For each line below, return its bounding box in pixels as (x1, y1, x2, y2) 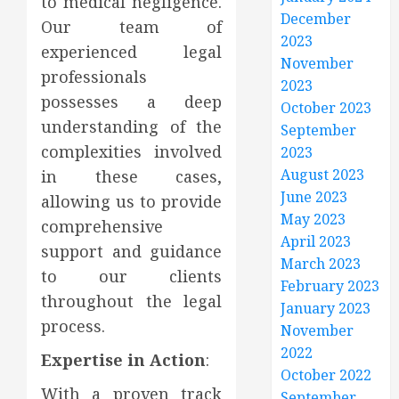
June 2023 (281, 186, 348, 207)
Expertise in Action (41, 348, 206, 370)
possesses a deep (41, 90, 223, 112)
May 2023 (281, 208, 346, 229)
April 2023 (281, 231, 352, 251)
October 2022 (281, 364, 372, 385)
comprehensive (41, 215, 163, 237)
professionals (41, 65, 147, 87)
